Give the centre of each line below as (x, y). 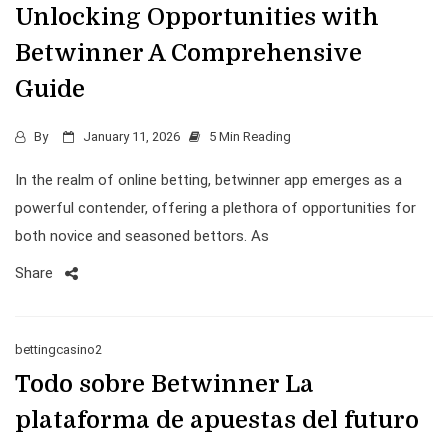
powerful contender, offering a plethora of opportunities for (215, 208)
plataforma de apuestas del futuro (217, 420)
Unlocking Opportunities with (197, 17)
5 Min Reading (250, 136)
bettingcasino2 (58, 349)
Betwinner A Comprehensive (188, 53)
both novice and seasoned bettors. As (142, 236)
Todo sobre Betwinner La (164, 384)
